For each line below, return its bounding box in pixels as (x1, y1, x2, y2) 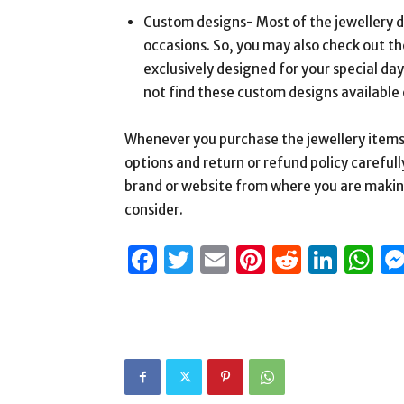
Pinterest (265, 242, 391, 278)
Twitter (193, 242, 293, 278)
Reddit (301, 242, 391, 278)
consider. (124, 201, 183, 218)
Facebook (157, 242, 288, 278)
